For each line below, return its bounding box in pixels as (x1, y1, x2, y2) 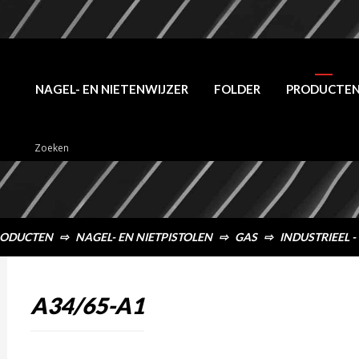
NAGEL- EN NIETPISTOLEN (75, 230, 212, 244)
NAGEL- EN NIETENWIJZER (35, 82, 188, 96)
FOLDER (214, 82, 260, 96)
